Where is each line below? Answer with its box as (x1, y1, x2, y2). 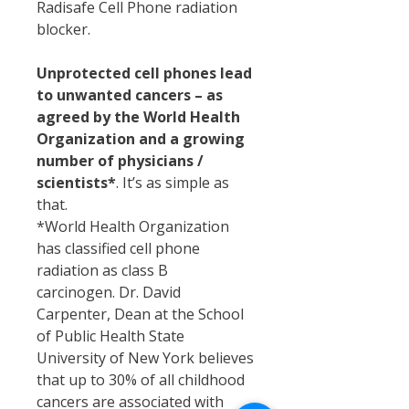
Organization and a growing (37, 129, 245, 149)
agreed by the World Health (37, 107, 240, 127)
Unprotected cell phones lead (37, 63, 252, 83)
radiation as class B (37, 260, 168, 280)
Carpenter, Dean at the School (37, 304, 244, 324)
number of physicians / (37, 151, 204, 171)
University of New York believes (37, 348, 254, 368)
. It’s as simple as (116, 173, 229, 193)
